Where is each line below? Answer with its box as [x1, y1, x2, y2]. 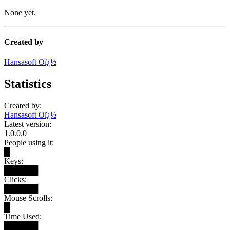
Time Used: [4, 212, 42, 221]
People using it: [4, 138, 54, 147]
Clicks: [4, 175, 27, 184]
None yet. [4, 8, 36, 17]
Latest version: [4, 120, 51, 128]
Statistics [4, 77, 51, 91]
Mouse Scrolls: [4, 194, 52, 202]
